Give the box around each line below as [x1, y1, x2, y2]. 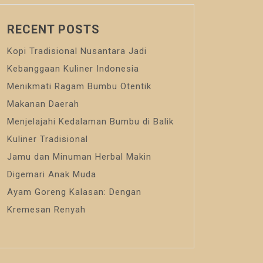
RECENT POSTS [7, 22, 100, 36]
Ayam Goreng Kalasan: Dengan [7, 187, 141, 197]
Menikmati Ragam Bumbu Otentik [7, 81, 151, 92]
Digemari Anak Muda [7, 169, 96, 180]
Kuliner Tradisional [7, 134, 88, 144]
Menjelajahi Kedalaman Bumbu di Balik [7, 116, 174, 127]
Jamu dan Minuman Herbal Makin [7, 151, 151, 162]
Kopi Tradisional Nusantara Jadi [7, 46, 147, 56]
